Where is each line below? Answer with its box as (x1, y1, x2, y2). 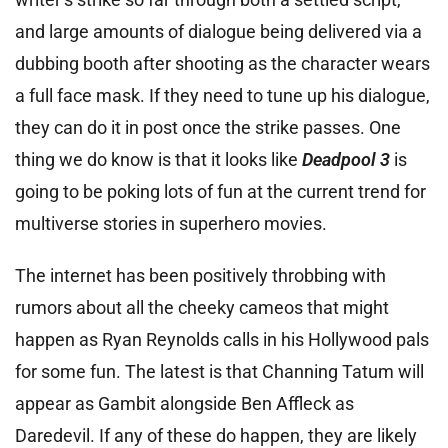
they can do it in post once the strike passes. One (15, 117, 401, 139)
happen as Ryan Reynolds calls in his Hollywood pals (15, 329, 429, 351)
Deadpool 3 (302, 149, 390, 171)
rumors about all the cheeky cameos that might (15, 297, 389, 319)
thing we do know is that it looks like (15, 149, 302, 171)
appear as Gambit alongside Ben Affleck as (15, 393, 354, 415)
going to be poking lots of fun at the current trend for (15, 181, 426, 203)
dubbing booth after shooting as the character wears (15, 53, 430, 75)
